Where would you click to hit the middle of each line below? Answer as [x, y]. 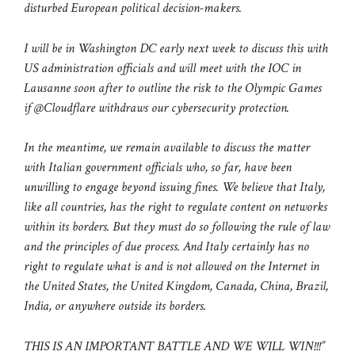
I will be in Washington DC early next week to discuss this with [176, 48]
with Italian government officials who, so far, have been [158, 168]
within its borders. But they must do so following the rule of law [177, 227]
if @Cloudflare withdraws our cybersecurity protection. [157, 107]
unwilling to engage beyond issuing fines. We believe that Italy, [174, 187]
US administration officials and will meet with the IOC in [162, 68]
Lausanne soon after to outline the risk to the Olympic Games [173, 88]
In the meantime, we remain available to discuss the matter [167, 148]
